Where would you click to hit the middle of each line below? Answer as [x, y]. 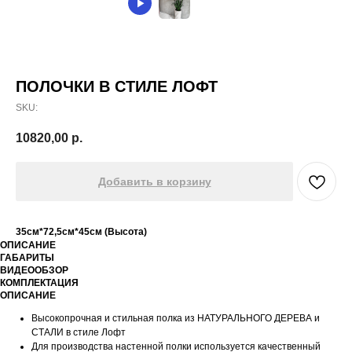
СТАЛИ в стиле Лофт [79, 333]
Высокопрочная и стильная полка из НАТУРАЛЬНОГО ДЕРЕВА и [176, 319]
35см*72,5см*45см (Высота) [81, 232]
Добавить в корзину [154, 182]
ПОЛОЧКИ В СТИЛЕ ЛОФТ [117, 86]
